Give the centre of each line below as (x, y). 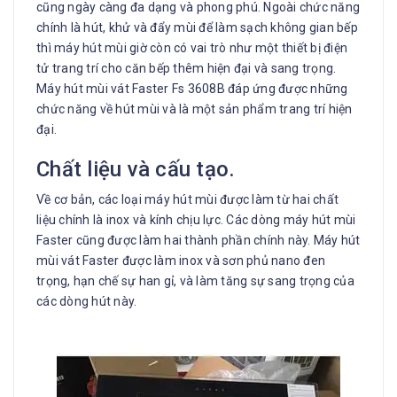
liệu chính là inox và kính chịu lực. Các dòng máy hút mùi (196, 219)
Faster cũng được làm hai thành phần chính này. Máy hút (198, 240)
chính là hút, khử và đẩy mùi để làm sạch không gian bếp (197, 27)
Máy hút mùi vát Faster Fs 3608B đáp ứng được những (192, 88)
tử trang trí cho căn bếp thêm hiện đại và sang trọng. (187, 68)
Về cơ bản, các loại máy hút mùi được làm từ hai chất (187, 199)
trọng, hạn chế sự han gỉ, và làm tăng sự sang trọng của (195, 280)
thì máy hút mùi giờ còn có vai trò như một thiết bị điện (192, 47)
